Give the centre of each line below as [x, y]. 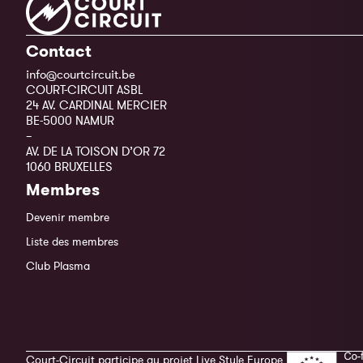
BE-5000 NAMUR [70, 121]
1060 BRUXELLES [69, 167]
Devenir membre [68, 218]
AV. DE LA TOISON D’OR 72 [96, 152]
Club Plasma [58, 266]
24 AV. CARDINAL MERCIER [96, 105]
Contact [59, 51]
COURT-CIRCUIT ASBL [84, 90]
